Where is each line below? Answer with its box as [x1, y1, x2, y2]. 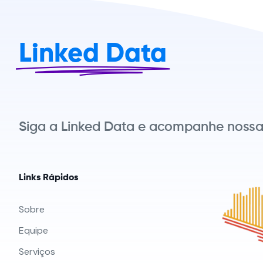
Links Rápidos [19, 173, 78, 183]
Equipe [19, 224, 48, 237]
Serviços [19, 245, 55, 258]
